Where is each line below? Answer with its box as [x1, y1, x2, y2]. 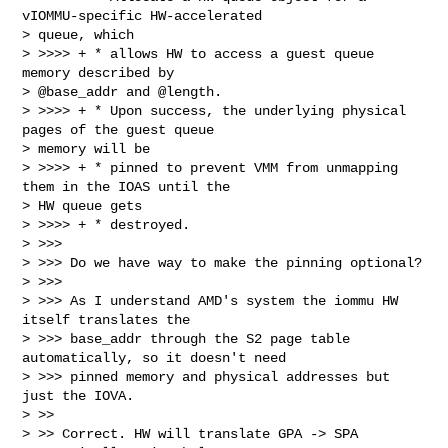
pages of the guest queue [22, 121, 215, 138]
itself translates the [22, 311, 191, 328]
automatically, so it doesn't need [22, 349, 287, 366]
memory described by [22, 64, 175, 81]
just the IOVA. [22, 387, 135, 404]
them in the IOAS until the [22, 178, 231, 195]
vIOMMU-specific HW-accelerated [22, 7, 263, 24]
